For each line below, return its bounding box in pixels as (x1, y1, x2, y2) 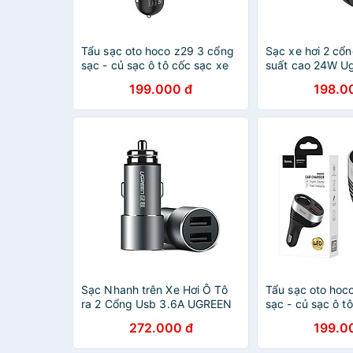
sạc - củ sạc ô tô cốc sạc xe (81, 58, 229, 72)
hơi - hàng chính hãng (81, 72, 195, 86)
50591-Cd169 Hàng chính (81, 311, 218, 325)
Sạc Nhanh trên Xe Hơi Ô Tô (81, 283, 228, 296)
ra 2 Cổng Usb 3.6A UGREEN (81, 297, 232, 310)
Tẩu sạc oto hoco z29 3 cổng (81, 44, 234, 58)
